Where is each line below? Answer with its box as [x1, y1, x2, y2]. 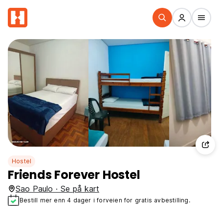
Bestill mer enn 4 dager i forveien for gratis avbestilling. [20, 196, 190, 204]
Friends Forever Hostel [8, 167, 140, 183]
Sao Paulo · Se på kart [16, 184, 99, 194]
